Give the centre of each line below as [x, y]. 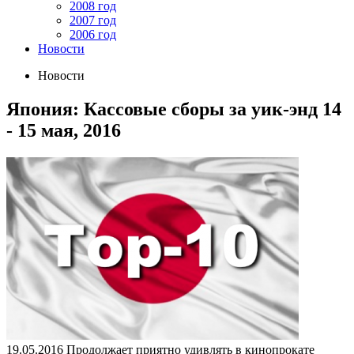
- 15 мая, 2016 [64, 130]
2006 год [93, 34]
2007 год [93, 20]
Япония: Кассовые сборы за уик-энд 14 [174, 109]
